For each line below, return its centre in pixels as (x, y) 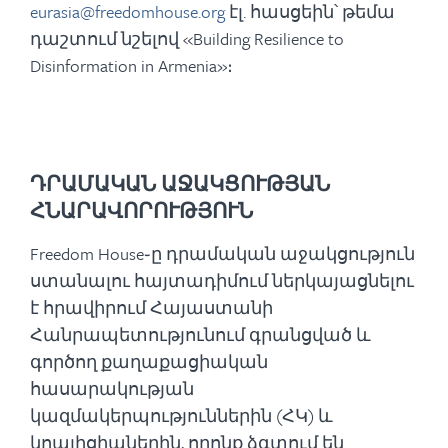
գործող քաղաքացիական (149, 361)
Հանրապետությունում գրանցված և (200, 334)
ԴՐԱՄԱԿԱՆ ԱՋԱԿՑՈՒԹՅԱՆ (180, 183)
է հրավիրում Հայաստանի (151, 307)
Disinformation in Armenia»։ (131, 65)
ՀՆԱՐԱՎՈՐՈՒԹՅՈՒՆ (141, 210)
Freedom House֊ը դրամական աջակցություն (222, 253)
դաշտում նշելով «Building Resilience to (187, 38)
